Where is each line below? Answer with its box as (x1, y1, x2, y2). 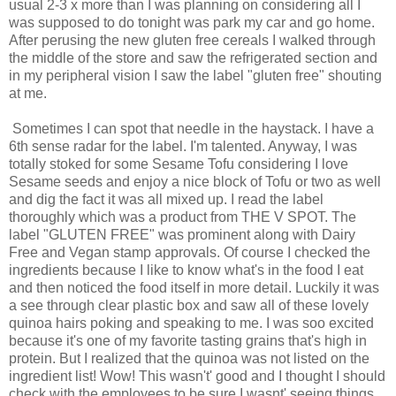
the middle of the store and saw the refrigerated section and (9, 49, 377, 65)
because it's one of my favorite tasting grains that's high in (9, 332, 367, 348)
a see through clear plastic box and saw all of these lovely (9, 297, 369, 313)
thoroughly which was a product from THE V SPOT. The (9, 209, 356, 225)
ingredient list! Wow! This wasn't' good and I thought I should (9, 368, 385, 384)
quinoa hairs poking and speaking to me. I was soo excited (9, 315, 374, 331)
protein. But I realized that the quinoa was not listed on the (9, 350, 369, 366)
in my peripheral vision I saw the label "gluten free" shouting (9, 67, 382, 83)
